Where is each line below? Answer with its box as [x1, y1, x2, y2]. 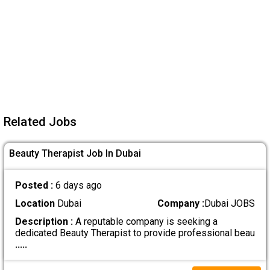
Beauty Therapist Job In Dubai [9, 148, 142, 160]
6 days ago [55, 179, 102, 191]
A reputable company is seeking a [72, 215, 218, 227]
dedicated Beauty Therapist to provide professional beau [14, 227, 255, 239]
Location [14, 197, 55, 209]
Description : [14, 215, 73, 227]
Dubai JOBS [204, 197, 256, 209]
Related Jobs [4, 114, 77, 129]
